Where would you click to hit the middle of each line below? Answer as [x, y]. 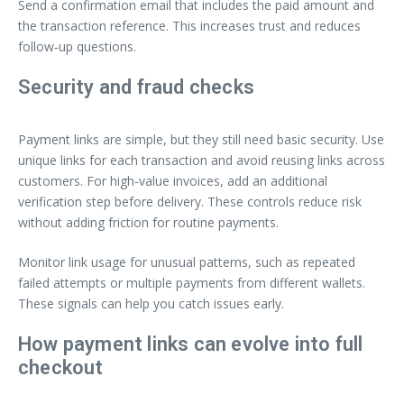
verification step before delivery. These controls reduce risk [190, 201]
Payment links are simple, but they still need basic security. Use [201, 139]
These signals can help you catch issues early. [151, 303]
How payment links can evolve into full [191, 344]
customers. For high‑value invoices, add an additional [173, 180]
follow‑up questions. [77, 46]
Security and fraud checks [136, 87]
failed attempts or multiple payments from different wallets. [192, 282]
